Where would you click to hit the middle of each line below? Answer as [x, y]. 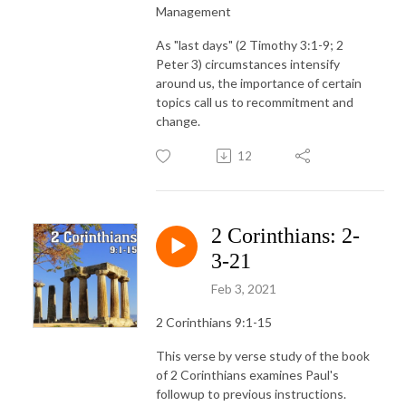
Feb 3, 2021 [244, 288]
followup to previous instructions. [251, 393]
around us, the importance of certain [259, 82]
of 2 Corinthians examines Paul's [247, 374]
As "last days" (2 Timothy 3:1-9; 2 [250, 44]
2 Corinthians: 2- [285, 235]
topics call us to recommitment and [255, 101]
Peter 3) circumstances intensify [248, 63]
